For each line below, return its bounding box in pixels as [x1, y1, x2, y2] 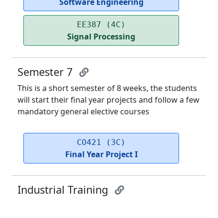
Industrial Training [18, 182, 111, 197]
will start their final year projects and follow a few [18, 94, 200, 106]
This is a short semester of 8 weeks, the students [18, 83, 197, 94]
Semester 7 [18, 65, 75, 79]
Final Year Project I [65, 149, 138, 160]
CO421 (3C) [77, 138, 126, 147]
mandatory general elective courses [18, 106, 149, 117]
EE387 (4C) [77, 20, 126, 30]
